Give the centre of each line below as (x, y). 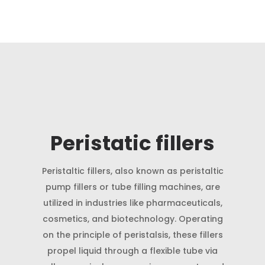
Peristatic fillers (132, 143)
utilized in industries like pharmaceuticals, (132, 203)
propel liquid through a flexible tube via (132, 251)
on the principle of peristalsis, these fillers (132, 235)
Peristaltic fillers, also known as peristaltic (132, 171)
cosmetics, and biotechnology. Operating (132, 219)
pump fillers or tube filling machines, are (132, 187)
